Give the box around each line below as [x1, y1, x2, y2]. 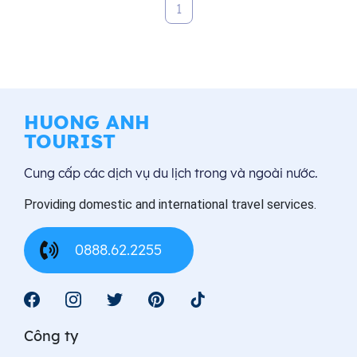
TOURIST [24, 129, 116, 153]
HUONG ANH [24, 110, 150, 134]
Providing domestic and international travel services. [24, 197, 316, 212]
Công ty [24, 327, 78, 345]
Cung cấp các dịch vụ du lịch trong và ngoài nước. [24, 165, 318, 181]
